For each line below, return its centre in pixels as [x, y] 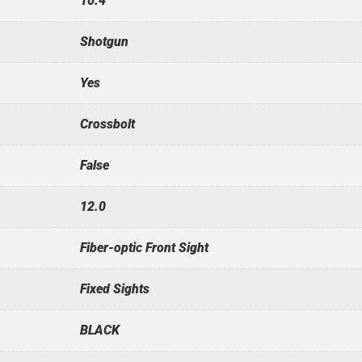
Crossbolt [107, 124]
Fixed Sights [114, 288]
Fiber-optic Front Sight [144, 247]
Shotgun [104, 41]
